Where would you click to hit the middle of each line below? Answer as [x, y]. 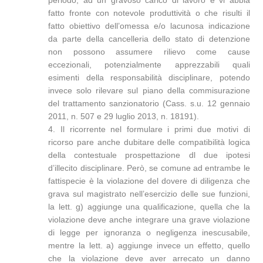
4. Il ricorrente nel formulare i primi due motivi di [149, 129]
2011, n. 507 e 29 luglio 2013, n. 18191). [124, 116]
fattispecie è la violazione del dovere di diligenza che [149, 181]
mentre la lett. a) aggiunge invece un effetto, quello [149, 245]
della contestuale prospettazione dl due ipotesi [149, 155]
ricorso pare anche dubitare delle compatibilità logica [149, 142]
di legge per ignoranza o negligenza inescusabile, [149, 232]
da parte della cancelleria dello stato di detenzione [149, 39]
